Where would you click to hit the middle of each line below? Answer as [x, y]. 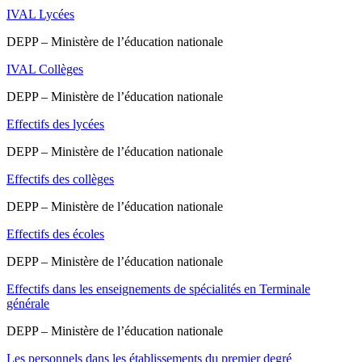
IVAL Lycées [40, 15]
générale [28, 304]
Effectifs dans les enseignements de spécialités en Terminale [158, 289]
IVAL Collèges [45, 69]
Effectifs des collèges [60, 179]
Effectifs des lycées [55, 124]
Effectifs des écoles [55, 234]
